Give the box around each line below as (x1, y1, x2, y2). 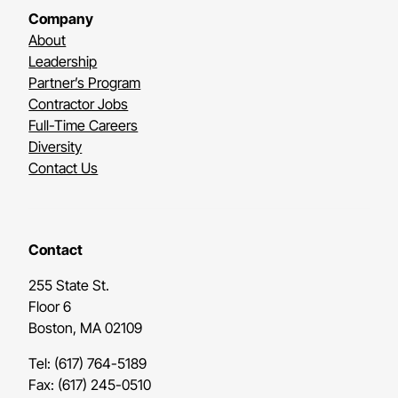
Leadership (28, 52, 98, 71)
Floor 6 (28, 297, 81, 315)
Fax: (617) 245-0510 (28, 375, 152, 394)
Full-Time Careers (28, 116, 139, 135)
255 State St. (28, 275, 119, 294)
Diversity (28, 138, 83, 156)
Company (28, 10, 94, 28)
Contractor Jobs (28, 95, 129, 114)
